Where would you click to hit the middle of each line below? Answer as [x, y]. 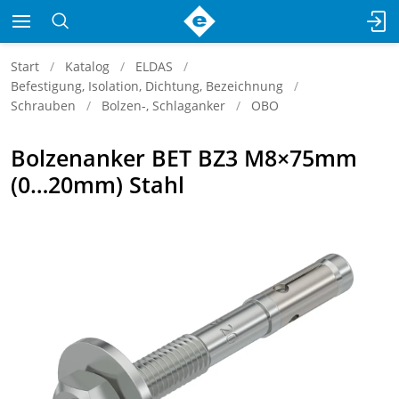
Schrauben [43, 106]
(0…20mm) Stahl [98, 184]
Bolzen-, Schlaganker [163, 106]
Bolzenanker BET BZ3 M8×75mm [184, 158]
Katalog [87, 66]
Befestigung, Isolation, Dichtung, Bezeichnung [147, 86]
